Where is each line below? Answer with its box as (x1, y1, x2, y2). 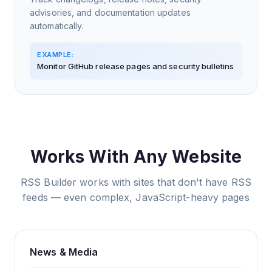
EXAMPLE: (37, 50, 73, 59)
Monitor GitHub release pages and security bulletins (37, 61, 234, 71)
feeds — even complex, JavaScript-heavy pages (22, 191, 250, 203)
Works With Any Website (30, 146, 242, 167)
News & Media (30, 245, 98, 258)
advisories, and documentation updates (30, 7, 191, 18)
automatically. (30, 20, 84, 31)
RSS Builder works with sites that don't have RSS (21, 175, 251, 188)
